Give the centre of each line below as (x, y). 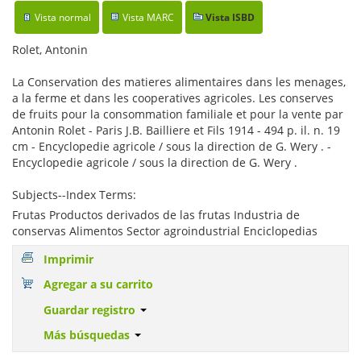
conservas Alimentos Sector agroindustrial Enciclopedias (165, 231)
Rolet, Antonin (50, 50)
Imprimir (68, 259)
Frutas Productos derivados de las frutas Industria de (156, 215)
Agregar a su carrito (98, 284)
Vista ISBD (230, 18)
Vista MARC (148, 18)
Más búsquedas (88, 334)
